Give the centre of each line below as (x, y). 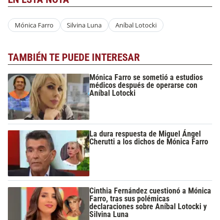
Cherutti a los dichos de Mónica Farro (149, 142)
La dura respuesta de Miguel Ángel (145, 134)
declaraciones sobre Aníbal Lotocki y (148, 206)
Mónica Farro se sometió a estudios (146, 77)
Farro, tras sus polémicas (130, 198)
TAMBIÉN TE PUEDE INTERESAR (74, 57)
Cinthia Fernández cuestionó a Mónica (151, 191)
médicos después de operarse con (144, 85)
